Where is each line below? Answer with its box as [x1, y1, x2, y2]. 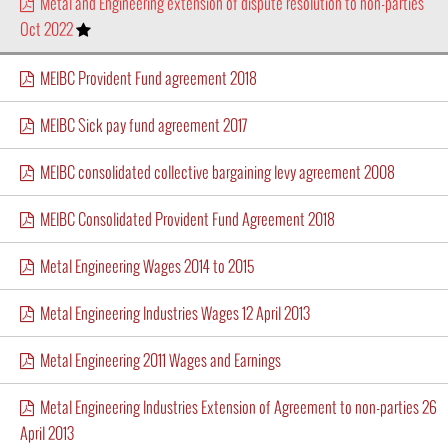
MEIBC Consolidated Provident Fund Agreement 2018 [34, 207, 335, 230]
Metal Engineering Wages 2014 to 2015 [34, 254, 254, 277]
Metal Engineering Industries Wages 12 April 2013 [34, 301, 310, 324]
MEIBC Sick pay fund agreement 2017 [34, 113, 247, 136]
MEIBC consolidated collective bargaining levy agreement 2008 [34, 160, 395, 183]
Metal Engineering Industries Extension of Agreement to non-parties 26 [34, 395, 437, 418]
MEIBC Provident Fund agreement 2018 [34, 66, 257, 89]
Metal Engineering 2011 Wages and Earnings [34, 348, 281, 371]
